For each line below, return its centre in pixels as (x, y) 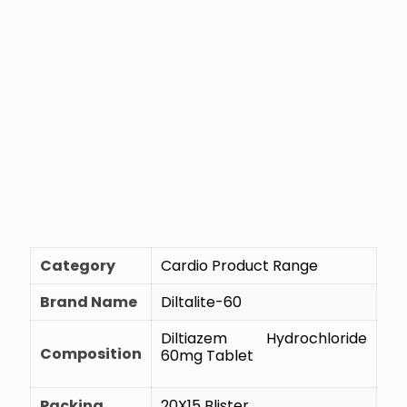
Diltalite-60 (201, 302)
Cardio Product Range (239, 265)
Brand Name (89, 302)
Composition (91, 353)
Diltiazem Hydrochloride (264, 338)
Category (78, 265)
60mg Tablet (207, 355)
